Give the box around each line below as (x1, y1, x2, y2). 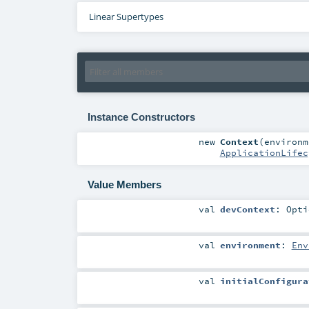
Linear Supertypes (88, 10, 163, 23)
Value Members (87, 179, 161, 191)
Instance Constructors (87, 111, 195, 123)
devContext (219, 203, 275, 215)
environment (219, 239, 281, 251)
